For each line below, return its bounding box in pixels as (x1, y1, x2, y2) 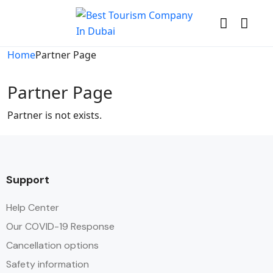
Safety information (6, 258, 89, 271)
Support (6, 172, 49, 187)
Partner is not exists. (7, 108, 102, 122)
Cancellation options (6, 239, 99, 252)
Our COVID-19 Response (6, 220, 115, 233)
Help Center (6, 201, 59, 214)
